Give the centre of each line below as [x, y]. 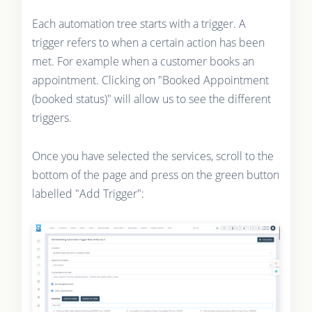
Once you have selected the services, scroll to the [153, 156]
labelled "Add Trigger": [88, 193]
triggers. [53, 117]
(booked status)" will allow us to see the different [151, 99]
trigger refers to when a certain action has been [148, 42]
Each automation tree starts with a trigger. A [139, 23]
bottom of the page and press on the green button [155, 174]
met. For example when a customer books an [143, 61]
